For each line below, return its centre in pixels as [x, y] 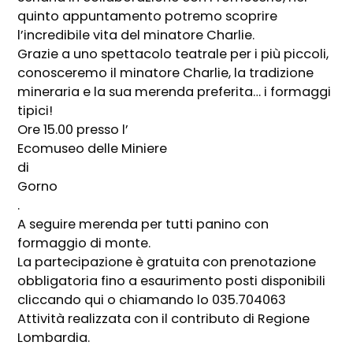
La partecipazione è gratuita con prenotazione [167, 262]
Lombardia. [54, 338]
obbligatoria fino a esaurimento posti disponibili [172, 281]
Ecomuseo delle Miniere [93, 149]
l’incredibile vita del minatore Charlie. [136, 35]
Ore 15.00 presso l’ [73, 130]
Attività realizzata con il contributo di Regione [164, 319]
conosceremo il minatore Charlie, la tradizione [166, 73]
